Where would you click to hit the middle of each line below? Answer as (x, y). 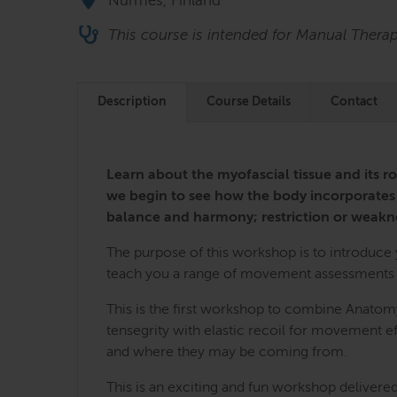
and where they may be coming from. (227, 353)
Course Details (249, 102)
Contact (354, 102)
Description (132, 102)
